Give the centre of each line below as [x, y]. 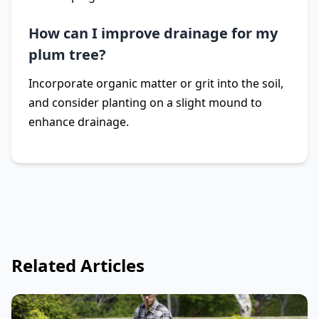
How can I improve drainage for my [153, 33]
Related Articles [78, 265]
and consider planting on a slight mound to [145, 103]
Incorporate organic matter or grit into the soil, [156, 83]
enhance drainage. [79, 122]
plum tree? [67, 54]
